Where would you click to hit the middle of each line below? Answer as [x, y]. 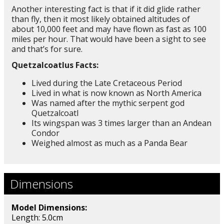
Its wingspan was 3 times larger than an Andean [121, 123]
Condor [45, 133]
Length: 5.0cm [37, 217]
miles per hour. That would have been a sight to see [109, 39]
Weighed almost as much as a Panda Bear [109, 143]
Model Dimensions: [49, 207]
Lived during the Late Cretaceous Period [107, 83]
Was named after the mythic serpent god [108, 103]
